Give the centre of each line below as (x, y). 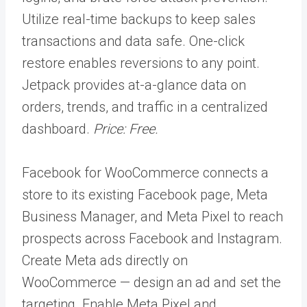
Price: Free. (126, 128)
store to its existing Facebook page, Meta (145, 194)
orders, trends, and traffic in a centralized (145, 107)
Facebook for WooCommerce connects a (145, 172)
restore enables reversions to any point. (141, 63)
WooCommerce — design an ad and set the (151, 282)
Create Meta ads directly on (105, 260)
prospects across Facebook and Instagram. (152, 238)
